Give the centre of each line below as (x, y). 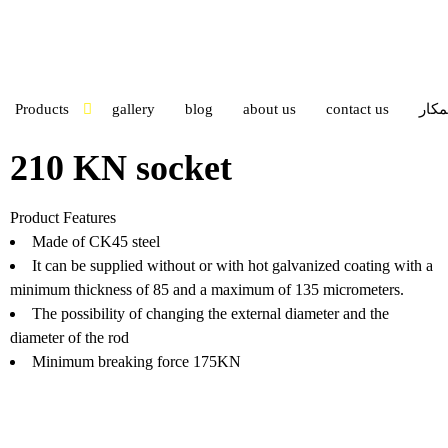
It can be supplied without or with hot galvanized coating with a (232, 265)
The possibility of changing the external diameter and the (210, 313)
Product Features (62, 217)
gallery (133, 108)
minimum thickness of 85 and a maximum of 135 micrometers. (206, 289)
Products (41, 108)
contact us (357, 108)
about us (269, 108)
